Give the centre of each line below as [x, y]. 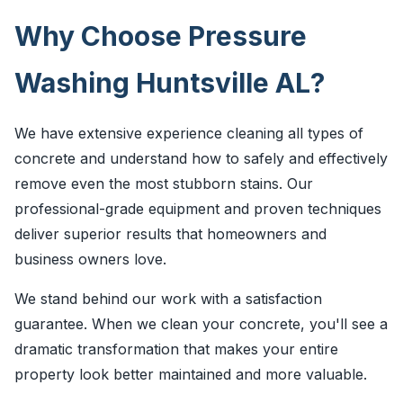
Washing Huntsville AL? [170, 83]
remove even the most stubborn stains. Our [164, 184]
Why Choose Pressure [161, 36]
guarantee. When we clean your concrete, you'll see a [201, 324]
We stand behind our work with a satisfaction [168, 299]
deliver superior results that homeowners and [170, 234]
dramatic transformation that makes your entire [176, 349]
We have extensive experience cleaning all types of [189, 133]
